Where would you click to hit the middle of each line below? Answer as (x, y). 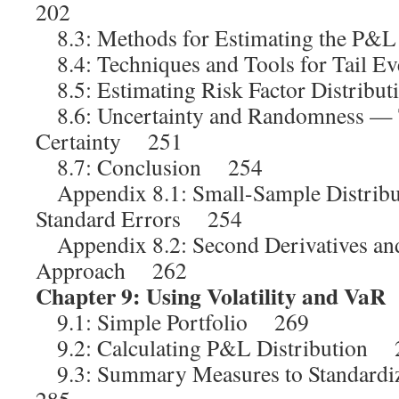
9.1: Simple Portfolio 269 (172, 322)
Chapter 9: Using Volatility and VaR (211, 296)
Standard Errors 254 (139, 218)
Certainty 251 (109, 141)
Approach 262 (111, 270)
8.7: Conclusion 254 (149, 167)
